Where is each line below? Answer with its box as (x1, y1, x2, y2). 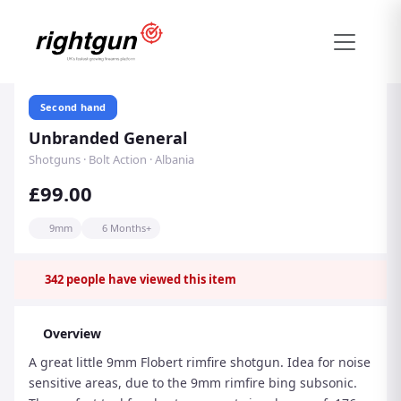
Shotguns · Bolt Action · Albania (29, 151, 194, 167)
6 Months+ (102, 221, 151, 235)
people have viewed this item (64, 271, 236, 287)
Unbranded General (29, 127, 187, 149)
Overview (43, 325, 101, 342)
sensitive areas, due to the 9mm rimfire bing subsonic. (29, 374, 357, 391)
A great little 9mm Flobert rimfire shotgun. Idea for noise (29, 354, 371, 371)
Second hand (40, 100, 107, 114)
